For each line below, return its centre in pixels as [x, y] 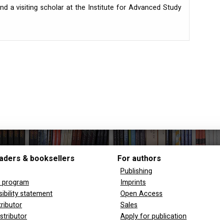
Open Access [141, 194]
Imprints [133, 183]
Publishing [136, 171]
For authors [139, 159]
